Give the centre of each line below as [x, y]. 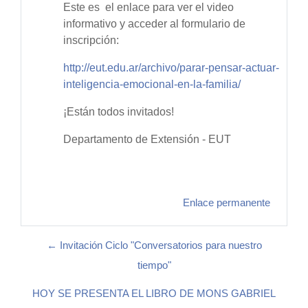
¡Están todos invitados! [119, 112]
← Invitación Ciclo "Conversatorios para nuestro [154, 246]
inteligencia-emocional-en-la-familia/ [153, 85]
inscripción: [91, 41]
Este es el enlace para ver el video [148, 8]
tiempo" [154, 266]
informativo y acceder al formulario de [154, 24]
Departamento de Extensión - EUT [147, 140]
